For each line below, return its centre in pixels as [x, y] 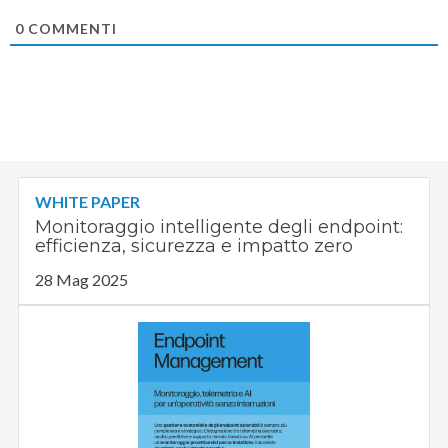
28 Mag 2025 [82, 279]
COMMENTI [71, 28]
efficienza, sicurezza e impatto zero [194, 245]
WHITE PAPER [88, 201]
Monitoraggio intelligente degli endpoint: [219, 226]
